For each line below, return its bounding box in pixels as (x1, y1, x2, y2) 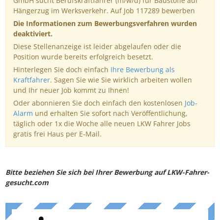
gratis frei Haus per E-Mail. (13, 129, 102, 139)
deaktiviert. (13, 29, 53, 39)
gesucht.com (5, 178, 49, 188)
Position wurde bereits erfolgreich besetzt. (13, 52, 153, 62)
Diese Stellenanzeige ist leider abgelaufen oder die (13, 42, 181, 52)
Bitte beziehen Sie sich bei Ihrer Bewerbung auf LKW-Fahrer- (5, 167, 209, 177)
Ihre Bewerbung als (110, 65, 175, 75)
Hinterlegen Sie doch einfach (13, 65, 110, 75)
